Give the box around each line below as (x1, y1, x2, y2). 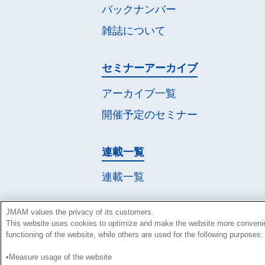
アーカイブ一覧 (102, 87, 176, 99)
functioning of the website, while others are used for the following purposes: (6, 230, 263, 239)
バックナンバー (102, 4, 176, 16)
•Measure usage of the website (6, 253, 112, 261)
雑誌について (102, 25, 166, 37)
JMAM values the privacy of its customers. (6, 208, 154, 216)
